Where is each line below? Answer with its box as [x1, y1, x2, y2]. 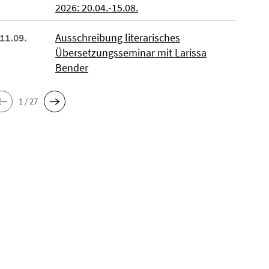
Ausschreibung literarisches [55, 31, 180, 44]
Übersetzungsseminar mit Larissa [55, 46, 207, 59]
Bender [55, 61, 88, 74]
